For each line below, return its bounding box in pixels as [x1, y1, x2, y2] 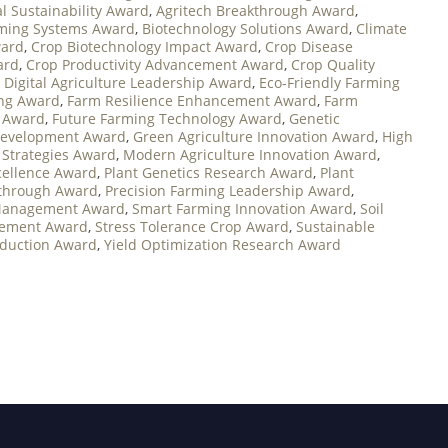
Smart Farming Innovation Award [132, 198, 353, 218]
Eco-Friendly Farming [259, 72, 400, 92]
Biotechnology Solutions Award [142, 18, 349, 38]
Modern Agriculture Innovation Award [123, 144, 377, 164]
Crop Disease [265, 36, 353, 56]
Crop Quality [291, 54, 375, 74]
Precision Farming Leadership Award [105, 180, 351, 200]
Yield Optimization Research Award [104, 234, 341, 254]
